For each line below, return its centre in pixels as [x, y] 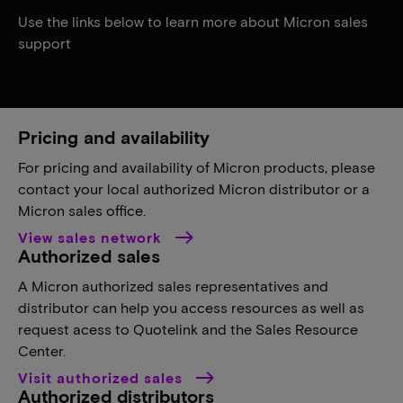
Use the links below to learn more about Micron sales [193, 21]
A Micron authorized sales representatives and [173, 286]
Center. [42, 350]
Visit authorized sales [103, 377]
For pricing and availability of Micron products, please [197, 167]
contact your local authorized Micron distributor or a [194, 188]
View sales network [92, 237]
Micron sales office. [82, 210]
